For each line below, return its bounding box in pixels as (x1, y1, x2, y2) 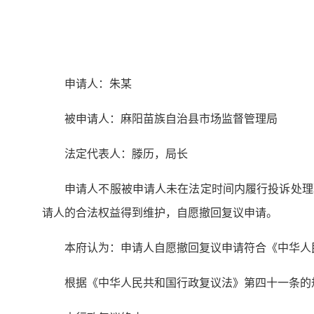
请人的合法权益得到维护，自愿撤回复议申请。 (42, 204, 278, 220)
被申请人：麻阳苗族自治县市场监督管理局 (64, 110, 278, 126)
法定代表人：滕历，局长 (64, 145, 188, 161)
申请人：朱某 (64, 75, 132, 91)
